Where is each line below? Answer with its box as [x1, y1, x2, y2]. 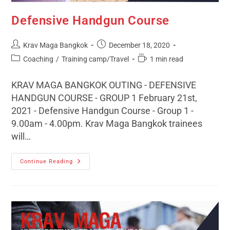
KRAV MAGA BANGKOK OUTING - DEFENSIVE [11, 79, 197, 90]
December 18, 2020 [109, 41, 170, 49]
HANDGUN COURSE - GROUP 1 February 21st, [11, 92, 198, 103]
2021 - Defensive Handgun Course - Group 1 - [11, 105, 194, 116]
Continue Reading [20, 158, 73, 165]
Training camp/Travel [62, 54, 129, 63]
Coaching [23, 54, 54, 63]
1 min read [150, 54, 184, 63]
